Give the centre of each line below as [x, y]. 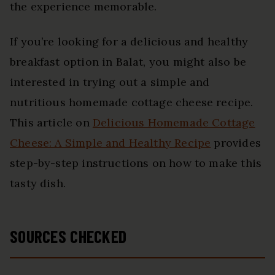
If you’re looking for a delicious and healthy [129, 41]
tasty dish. [38, 183]
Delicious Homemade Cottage [174, 122]
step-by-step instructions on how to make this [136, 163]
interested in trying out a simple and [110, 82]
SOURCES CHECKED [68, 236]
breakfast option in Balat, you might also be [128, 61]
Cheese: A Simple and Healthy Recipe [110, 142]
